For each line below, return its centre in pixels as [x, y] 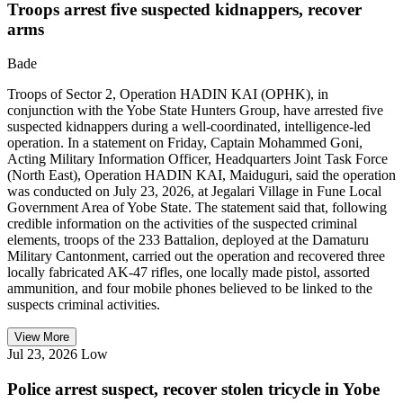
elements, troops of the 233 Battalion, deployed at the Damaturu [188, 240]
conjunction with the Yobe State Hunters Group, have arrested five [195, 111]
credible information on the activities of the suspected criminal [182, 224]
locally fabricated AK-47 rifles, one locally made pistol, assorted [188, 273]
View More [42, 337]
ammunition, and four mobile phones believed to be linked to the [190, 289]
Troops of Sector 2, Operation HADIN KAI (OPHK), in [168, 94]
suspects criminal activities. [84, 305]
